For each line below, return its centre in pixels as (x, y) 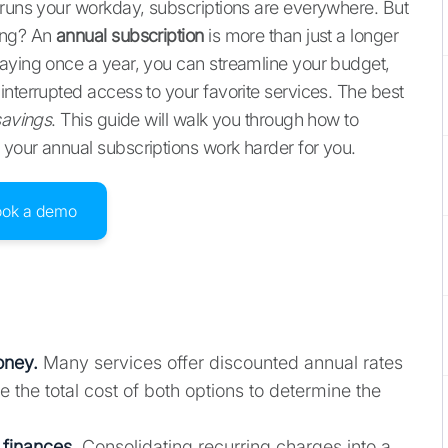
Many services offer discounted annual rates (220, 363)
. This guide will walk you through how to (205, 120)
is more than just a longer (301, 36)
